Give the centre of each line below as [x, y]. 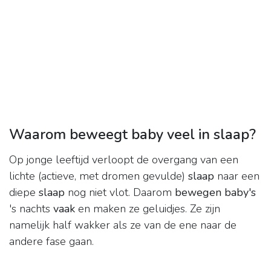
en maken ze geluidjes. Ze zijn [148, 209]
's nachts [31, 209]
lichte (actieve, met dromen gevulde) [99, 176]
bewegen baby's [215, 193]
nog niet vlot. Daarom [120, 193]
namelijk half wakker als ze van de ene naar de [123, 225]
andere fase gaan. [51, 242]
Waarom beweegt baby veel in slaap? [132, 135]
